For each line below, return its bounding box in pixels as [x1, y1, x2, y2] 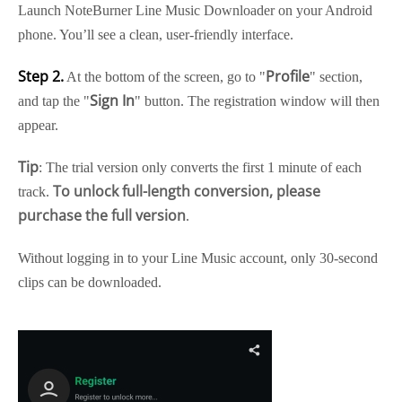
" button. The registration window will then [135, 93, 380, 109]
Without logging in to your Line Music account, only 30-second [18, 250, 378, 266]
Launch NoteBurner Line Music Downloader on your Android [18, 3, 372, 18]
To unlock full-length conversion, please [53, 181, 320, 201]
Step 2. [18, 66, 64, 86]
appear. [18, 118, 58, 133]
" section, [310, 69, 363, 84]
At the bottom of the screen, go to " [64, 69, 266, 84]
